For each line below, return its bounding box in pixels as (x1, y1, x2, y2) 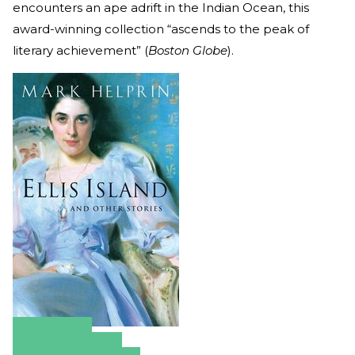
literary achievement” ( (13, 42, 148, 58)
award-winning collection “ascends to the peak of (13, 21, 309, 36)
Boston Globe (148, 42, 227, 58)
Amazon (25, 329, 79, 345)
